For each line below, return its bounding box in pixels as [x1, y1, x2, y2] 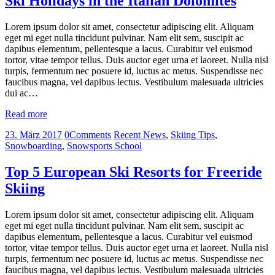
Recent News [114, 129, 166, 140]
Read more [5, 108, 47, 119]
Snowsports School [67, 140, 142, 151]
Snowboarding [5, 140, 62, 151]
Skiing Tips [171, 129, 215, 140]
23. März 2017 [5, 129, 62, 140]
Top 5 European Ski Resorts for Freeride [5, 163, 262, 180]
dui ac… [5, 87, 38, 98]
